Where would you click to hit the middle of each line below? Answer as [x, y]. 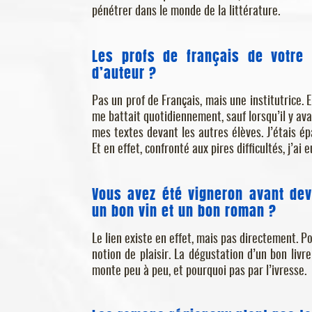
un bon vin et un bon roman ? [184, 209]
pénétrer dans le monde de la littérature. [186, 11]
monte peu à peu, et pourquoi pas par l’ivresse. [199, 271]
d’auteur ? [124, 71]
